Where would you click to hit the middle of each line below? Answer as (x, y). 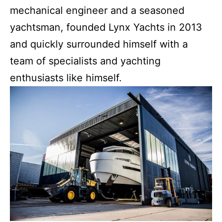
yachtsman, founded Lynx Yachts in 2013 (106, 27)
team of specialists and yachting (85, 61)
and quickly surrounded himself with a (99, 44)
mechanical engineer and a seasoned (97, 10)
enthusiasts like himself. (66, 78)
